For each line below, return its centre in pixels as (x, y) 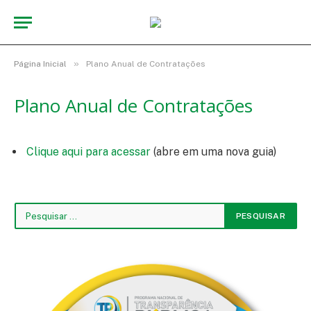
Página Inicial (40, 64)
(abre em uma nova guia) (213, 152)
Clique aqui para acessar (89, 152)
